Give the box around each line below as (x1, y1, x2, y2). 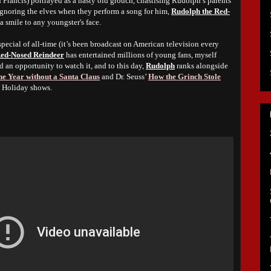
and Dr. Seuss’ (100, 72, 148, 81)
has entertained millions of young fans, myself (64, 50, 217, 59)
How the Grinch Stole (148, 72, 221, 81)
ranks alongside (175, 61, 228, 70)
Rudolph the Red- (171, 7, 230, 16)
